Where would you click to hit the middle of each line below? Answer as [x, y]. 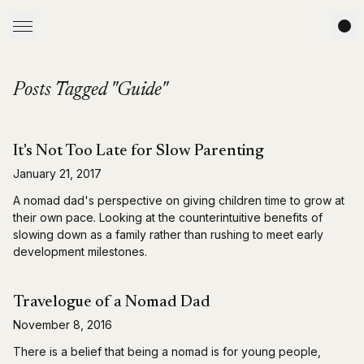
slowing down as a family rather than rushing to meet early [168, 234]
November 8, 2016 [63, 325]
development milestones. [80, 251]
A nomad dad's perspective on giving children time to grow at [179, 200]
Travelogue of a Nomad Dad [112, 302]
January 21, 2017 [57, 173]
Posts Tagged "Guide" [90, 90]
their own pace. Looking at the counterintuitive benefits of [168, 217]
